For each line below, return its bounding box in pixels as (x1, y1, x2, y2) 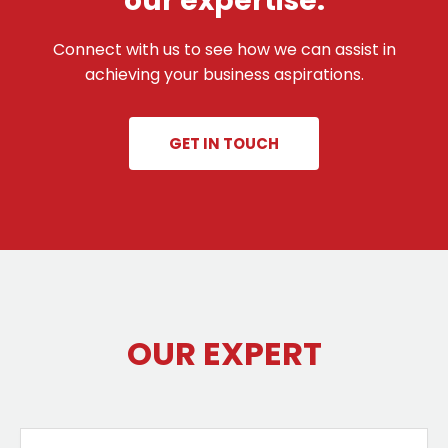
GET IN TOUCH (169, 133, 279, 154)
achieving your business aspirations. (84, 63, 364, 86)
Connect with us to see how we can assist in (52, 38, 396, 61)
